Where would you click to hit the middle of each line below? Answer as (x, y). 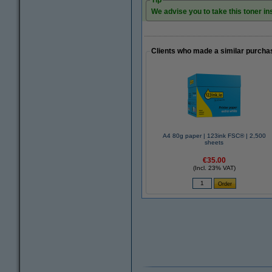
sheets (214, 142)
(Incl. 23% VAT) (214, 168)
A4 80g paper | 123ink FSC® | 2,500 (214, 136)
